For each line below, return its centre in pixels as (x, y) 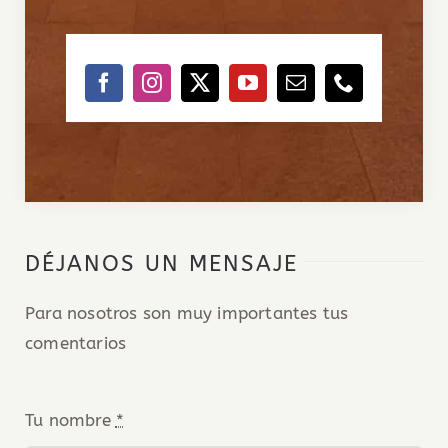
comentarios (75, 342)
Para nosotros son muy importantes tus (186, 312)
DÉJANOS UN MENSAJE (161, 263)
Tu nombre (70, 419)
